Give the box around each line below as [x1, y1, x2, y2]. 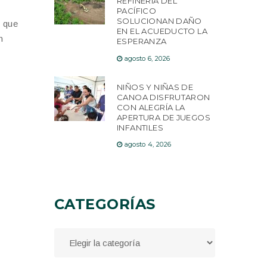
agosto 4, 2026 [124, 140, 172, 149]
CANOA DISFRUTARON [117, 92, 210, 102]
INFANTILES [117, 122, 163, 132]
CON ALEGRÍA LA [117, 102, 185, 112]
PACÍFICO [117, 6, 157, 16]
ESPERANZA [117, 36, 167, 46]
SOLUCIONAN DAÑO [117, 16, 202, 26]
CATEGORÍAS [54, 195, 156, 213]
